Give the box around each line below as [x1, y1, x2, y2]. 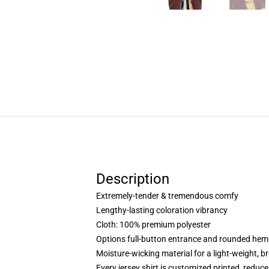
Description [96, 171, 169, 187]
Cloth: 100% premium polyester [96, 220, 211, 229]
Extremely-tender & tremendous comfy [96, 191, 238, 201]
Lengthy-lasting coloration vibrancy [96, 205, 228, 215]
